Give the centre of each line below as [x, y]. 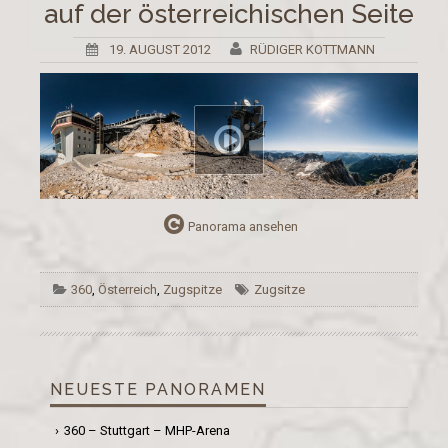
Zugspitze [193, 290]
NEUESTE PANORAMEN [158, 390]
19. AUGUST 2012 [159, 50]
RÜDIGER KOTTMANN [312, 50]
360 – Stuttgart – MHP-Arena [147, 431]
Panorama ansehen [243, 227]
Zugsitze [279, 290]
